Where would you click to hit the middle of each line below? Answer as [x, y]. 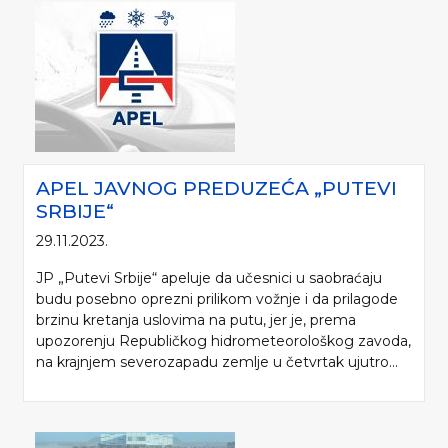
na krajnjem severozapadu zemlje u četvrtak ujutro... [217, 362]
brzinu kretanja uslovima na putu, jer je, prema [196, 320]
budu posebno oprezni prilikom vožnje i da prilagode [217, 299]
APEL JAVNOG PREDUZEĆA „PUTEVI [216, 188]
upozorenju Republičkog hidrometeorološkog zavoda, [223, 341]
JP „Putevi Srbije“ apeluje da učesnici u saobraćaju [209, 278]
